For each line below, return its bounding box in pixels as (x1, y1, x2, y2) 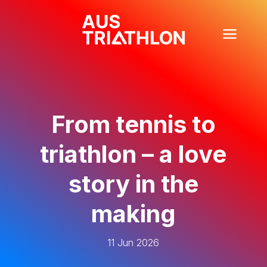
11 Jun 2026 (107, 237, 160, 249)
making (91, 199, 176, 229)
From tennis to (51, 110, 216, 139)
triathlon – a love (40, 139, 227, 169)
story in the (68, 169, 198, 199)
